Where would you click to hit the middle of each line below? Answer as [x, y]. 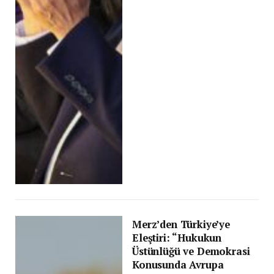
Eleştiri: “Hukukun [177, 238]
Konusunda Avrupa [178, 265]
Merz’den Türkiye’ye [181, 224]
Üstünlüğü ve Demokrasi [191, 251]
